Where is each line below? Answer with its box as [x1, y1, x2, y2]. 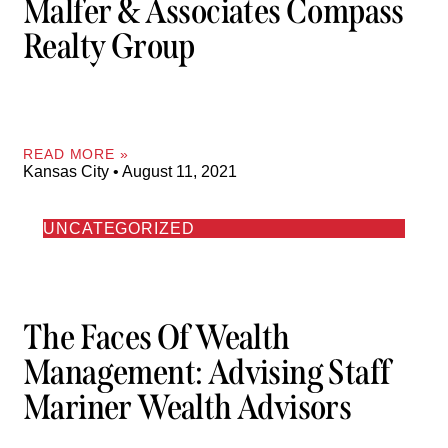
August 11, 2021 [119, 163, 237, 181]
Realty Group [23, 24, 195, 67]
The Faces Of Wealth [23, 315, 290, 358]
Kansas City [23, 163, 113, 181]
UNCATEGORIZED [43, 220, 195, 238]
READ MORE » [23, 146, 129, 163]
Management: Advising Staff [23, 350, 391, 393]
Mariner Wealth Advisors [23, 385, 352, 428]
